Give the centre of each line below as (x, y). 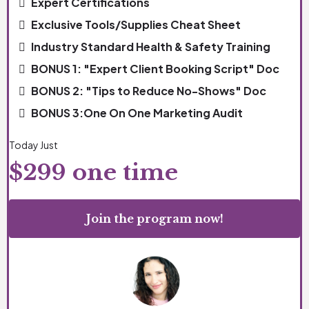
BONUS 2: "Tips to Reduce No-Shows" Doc (149, 91)
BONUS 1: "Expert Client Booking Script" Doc (155, 69)
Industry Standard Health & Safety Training (151, 47)
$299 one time (93, 173)
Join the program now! (154, 219)
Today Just (33, 145)
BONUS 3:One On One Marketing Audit (137, 113)
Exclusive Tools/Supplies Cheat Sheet (136, 25)
